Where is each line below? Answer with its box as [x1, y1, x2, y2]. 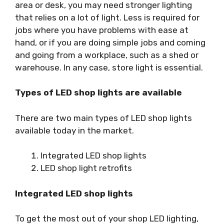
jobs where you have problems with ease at [15, 24, 188, 35]
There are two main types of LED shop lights [15, 112, 192, 123]
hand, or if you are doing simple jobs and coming [15, 37, 205, 47]
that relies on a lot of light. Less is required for [15, 12, 199, 22]
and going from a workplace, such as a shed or [15, 49, 198, 60]
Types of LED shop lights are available [15, 87, 182, 97]
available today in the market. [15, 125, 134, 135]
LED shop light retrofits [40, 163, 132, 173]
